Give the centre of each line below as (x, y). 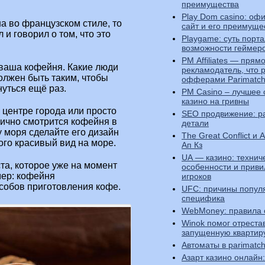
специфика (203, 198)
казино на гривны (215, 101)
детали (195, 123)
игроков (196, 176)
